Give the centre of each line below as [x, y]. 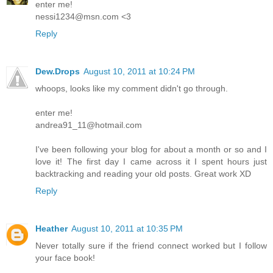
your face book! [65, 257]
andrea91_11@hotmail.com [89, 125]
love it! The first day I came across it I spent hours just [151, 161]
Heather [51, 228]
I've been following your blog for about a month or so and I [151, 149]
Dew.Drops [58, 71]
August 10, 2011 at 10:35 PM [127, 228]
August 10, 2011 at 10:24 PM [139, 71]
